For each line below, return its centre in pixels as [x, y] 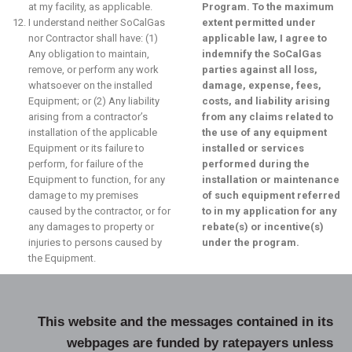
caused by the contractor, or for [99, 211]
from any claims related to [267, 117]
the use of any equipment [264, 132]
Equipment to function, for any [97, 180]
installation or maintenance [270, 180]
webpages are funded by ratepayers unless [200, 343]
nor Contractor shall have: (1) [93, 38]
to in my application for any [269, 211]
